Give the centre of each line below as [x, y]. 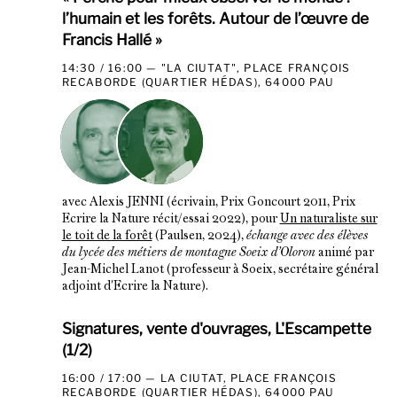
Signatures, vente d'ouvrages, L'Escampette [216, 328]
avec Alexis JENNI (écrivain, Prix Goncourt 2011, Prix [209, 202]
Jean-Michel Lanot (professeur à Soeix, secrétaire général [220, 269]
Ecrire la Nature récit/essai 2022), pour [171, 219]
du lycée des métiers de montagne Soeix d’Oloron [188, 253]
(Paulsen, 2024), [199, 236]
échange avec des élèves [307, 236]
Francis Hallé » [112, 40]
